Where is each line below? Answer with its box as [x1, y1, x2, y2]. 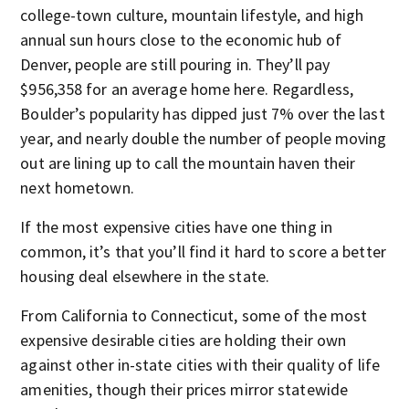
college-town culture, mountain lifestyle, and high [20, 5, 364, 26]
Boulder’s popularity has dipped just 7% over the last [20, 103, 385, 125]
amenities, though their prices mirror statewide [20, 379, 349, 401]
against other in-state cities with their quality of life [20, 354, 380, 376]
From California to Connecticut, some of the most [20, 305, 368, 327]
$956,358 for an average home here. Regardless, [20, 79, 353, 100]
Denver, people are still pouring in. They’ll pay [20, 54, 330, 76]
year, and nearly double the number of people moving [20, 128, 387, 150]
